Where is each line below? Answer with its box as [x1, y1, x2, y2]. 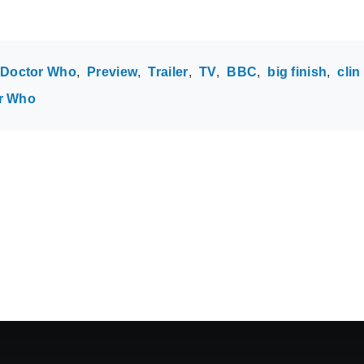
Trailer [148, 65, 188, 79]
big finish [267, 65, 327, 79]
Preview [87, 65, 138, 79]
